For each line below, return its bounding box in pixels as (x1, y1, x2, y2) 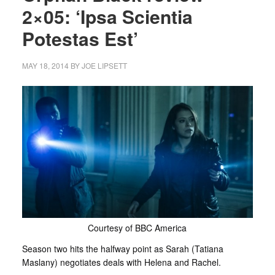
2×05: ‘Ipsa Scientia (21, 3, 193, 29)
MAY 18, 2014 (21, 60, 69, 71)
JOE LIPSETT (81, 60, 127, 71)
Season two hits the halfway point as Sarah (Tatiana (21, 242, 223, 255)
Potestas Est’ (21, 25, 138, 52)
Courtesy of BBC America (88, 221, 187, 234)
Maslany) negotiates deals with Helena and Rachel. (21, 255, 221, 268)
